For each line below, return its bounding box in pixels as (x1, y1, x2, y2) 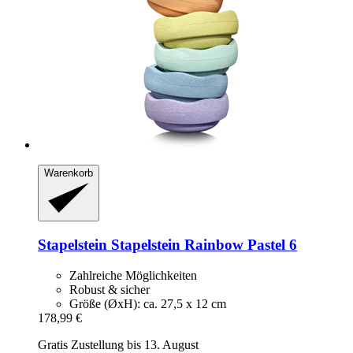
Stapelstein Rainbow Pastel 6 (107, 236, 297, 253)
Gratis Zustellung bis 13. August (38, 337, 199, 351)
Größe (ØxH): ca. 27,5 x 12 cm (69, 296, 226, 310)
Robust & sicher (69, 282, 150, 296)
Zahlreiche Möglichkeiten (69, 268, 197, 282)
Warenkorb (44, 166, 93, 179)
